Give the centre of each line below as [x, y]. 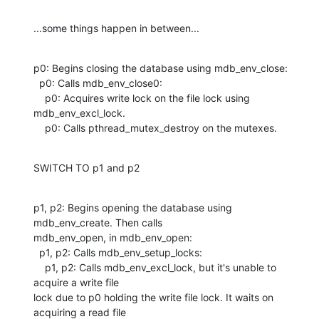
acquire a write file [76, 282]
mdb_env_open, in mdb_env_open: [114, 237]
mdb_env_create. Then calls [98, 222]
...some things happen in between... [116, 28]
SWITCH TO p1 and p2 [87, 167]
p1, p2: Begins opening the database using [133, 207]
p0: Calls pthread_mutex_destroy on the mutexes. [161, 127]
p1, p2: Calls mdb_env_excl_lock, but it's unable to [39, 267]
